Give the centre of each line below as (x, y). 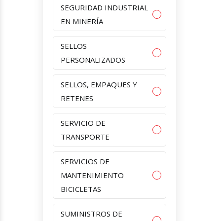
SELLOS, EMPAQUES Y (99, 84)
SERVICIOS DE (85, 161)
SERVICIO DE (83, 123)
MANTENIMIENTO (92, 175)
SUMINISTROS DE (92, 213)
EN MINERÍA (82, 21)
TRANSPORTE (85, 136)
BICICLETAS (81, 189)
